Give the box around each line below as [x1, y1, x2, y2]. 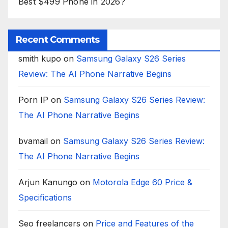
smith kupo [18, 53, 61, 64]
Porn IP [18, 95, 48, 105]
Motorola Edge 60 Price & [93, 177, 192, 188]
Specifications [18, 192, 72, 203]
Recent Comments [16, 34, 100, 46]
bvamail [18, 136, 48, 147]
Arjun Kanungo [18, 177, 77, 188]
